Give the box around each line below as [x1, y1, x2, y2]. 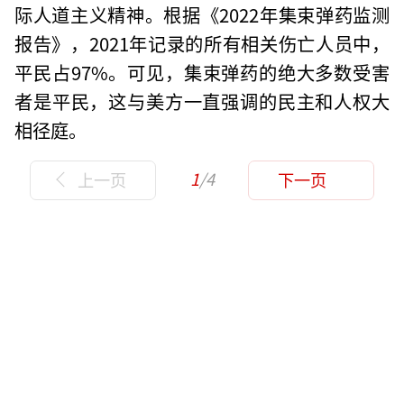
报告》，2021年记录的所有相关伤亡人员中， [14, 30, 390, 58]
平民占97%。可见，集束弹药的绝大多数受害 [14, 59, 390, 87]
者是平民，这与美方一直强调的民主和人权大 [14, 87, 390, 115]
